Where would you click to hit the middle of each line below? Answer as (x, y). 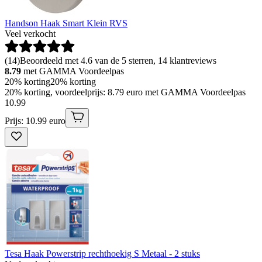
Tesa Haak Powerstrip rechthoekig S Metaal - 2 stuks (102, 253)
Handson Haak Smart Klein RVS (66, 23)
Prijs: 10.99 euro (35, 120)
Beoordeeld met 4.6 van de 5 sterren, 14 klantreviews (118, 60)
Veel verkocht (30, 33)
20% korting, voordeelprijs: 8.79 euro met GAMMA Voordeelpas (125, 92)
